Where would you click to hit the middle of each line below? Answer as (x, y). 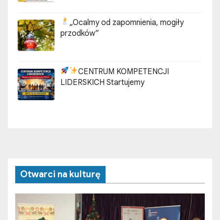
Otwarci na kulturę (60, 174)
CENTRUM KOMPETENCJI (124, 71)
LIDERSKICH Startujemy (125, 82)
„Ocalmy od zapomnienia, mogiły (127, 22)
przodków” (80, 33)
